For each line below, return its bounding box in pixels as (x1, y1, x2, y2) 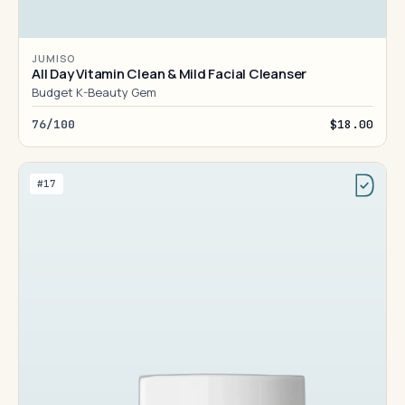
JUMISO (32, 52, 77, 65)
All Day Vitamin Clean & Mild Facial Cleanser (32, 64, 307, 83)
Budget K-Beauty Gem (32, 84, 155, 100)
